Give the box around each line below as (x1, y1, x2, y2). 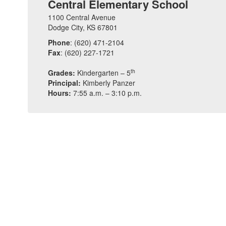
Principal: (48, 78, 83, 88)
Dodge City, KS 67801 (48, 22, 118, 33)
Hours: (48, 88, 73, 98)
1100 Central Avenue (48, 12, 116, 23)
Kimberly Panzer (83, 78, 135, 88)
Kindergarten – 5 (75, 68, 131, 78)
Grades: (48, 68, 75, 78)
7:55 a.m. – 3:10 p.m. (73, 88, 142, 98)
